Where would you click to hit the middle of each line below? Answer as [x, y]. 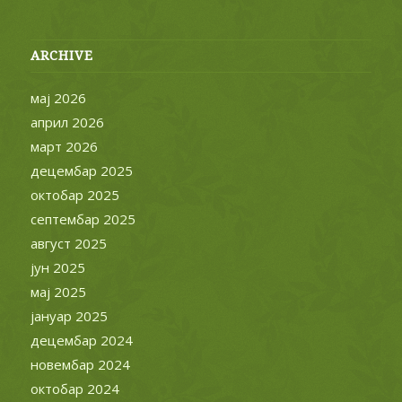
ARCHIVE [61, 55]
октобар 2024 [74, 388]
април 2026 [67, 122]
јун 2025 [57, 267]
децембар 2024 [81, 340]
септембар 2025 [83, 218]
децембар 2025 [81, 170]
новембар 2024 [80, 364]
